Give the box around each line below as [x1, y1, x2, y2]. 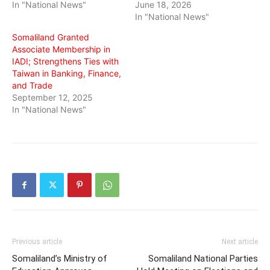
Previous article [12, 237, 62, 246]
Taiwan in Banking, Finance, [12, 68, 121, 78]
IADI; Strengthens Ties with [12, 56, 119, 66]
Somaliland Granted [12, 32, 89, 42]
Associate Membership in [12, 44, 110, 54]
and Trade [12, 80, 52, 90]
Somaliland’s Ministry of [12, 253, 107, 264]
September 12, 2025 [12, 92, 93, 102]
